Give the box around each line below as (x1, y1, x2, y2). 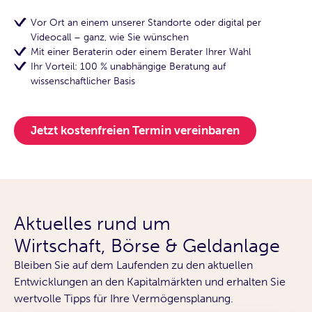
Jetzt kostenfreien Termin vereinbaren (31, 123, 240, 138)
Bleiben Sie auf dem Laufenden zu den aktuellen (14, 258, 253, 272)
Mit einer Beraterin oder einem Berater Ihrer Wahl (31, 45, 252, 58)
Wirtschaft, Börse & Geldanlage (14, 234, 280, 258)
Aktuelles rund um (14, 212, 182, 235)
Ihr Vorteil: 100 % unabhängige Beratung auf (31, 60, 226, 73)
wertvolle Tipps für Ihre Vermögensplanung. (14, 292, 233, 306)
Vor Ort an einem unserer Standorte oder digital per (31, 16, 261, 29)
